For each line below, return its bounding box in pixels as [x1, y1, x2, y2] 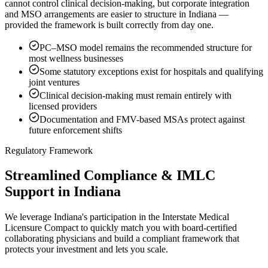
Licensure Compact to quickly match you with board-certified [5, 223, 237, 233]
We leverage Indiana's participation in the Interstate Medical [5, 212, 229, 223]
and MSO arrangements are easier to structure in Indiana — [5, 8, 229, 19]
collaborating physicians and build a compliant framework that [5, 233, 239, 244]
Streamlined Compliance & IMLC [5, 167, 215, 184]
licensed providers [29, 100, 97, 111]
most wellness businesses [29, 53, 123, 63]
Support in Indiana [5, 184, 121, 200]
